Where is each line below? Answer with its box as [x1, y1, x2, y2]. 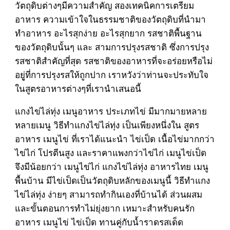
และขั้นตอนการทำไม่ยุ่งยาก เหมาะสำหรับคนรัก [14, 201, 195, 215]
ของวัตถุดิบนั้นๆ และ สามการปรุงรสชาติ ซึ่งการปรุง [14, 40, 209, 53]
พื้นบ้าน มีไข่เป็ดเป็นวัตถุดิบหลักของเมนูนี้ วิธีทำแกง [14, 174, 210, 187]
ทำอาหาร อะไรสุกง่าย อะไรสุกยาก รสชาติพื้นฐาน [14, 26, 202, 40]
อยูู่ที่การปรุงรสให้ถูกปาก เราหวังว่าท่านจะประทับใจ [14, 68, 208, 81]
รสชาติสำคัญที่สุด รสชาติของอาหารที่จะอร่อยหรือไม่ [14, 54, 213, 67]
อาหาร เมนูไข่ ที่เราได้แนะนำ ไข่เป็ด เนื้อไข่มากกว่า [14, 132, 215, 145]
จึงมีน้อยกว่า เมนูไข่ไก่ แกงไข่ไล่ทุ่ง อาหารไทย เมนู [14, 160, 208, 173]
